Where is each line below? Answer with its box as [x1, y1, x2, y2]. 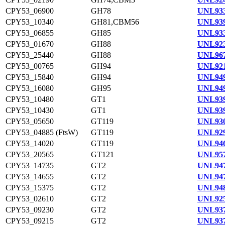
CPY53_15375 [6, 183, 54, 192]
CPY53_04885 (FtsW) [6, 128, 78, 137]
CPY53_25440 [6, 51, 54, 59]
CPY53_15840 [6, 73, 54, 81]
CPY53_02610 [6, 194, 54, 203]
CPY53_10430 [6, 106, 54, 115]
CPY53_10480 [6, 95, 54, 103]
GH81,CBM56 [91, 18, 139, 26]
